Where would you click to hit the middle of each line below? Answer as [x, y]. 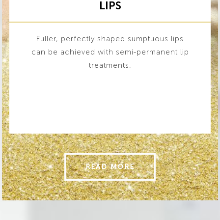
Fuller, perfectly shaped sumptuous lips [110, 39]
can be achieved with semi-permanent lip [110, 52]
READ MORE [110, 167]
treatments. [110, 65]
